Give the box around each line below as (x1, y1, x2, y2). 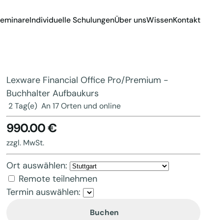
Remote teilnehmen (19, 173, 98, 185)
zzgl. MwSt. (6, 137, 45, 148)
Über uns (114, 14, 146, 25)
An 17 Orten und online (41, 101, 121, 111)
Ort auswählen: (6, 160, 68, 171)
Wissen (146, 14, 173, 25)
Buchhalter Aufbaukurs (6, 87, 99, 99)
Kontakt (173, 14, 200, 25)
